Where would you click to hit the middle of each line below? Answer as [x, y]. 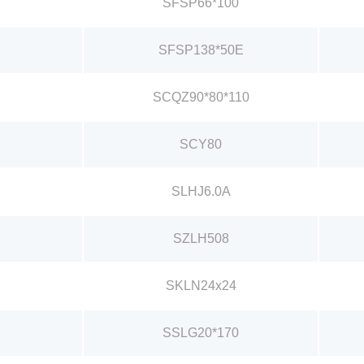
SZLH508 [201, 238]
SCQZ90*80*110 [201, 97]
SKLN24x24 [201, 285]
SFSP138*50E [201, 50]
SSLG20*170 [201, 332]
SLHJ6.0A [201, 191]
